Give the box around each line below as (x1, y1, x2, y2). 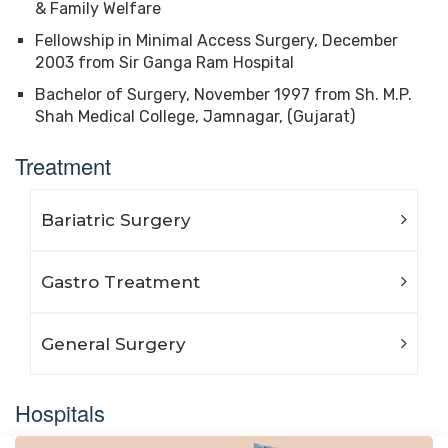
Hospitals (15, 396, 105, 428)
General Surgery (41, 333, 186, 354)
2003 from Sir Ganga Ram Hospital (35, 52, 294, 72)
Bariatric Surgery (41, 209, 191, 230)
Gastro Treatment (41, 271, 200, 292)
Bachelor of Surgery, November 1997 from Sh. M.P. (35, 84, 412, 104)
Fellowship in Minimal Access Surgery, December (35, 30, 398, 50)
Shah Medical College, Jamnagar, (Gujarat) (35, 106, 355, 126)
